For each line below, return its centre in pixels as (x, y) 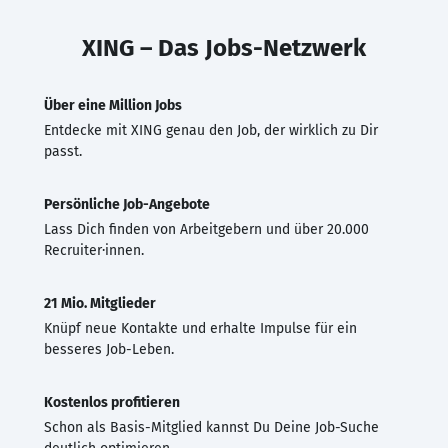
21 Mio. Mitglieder (100, 303)
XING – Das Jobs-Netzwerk (224, 47)
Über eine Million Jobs (113, 105)
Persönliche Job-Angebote (127, 204)
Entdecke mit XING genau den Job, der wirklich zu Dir (211, 130)
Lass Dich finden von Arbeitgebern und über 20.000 (206, 229)
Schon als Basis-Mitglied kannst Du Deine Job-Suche (211, 427)
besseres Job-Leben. (109, 349)
